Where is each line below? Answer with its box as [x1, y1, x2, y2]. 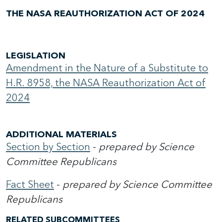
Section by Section [6, 140, 90, 154]
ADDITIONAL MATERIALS [6, 128, 117, 141]
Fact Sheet [6, 178, 54, 191]
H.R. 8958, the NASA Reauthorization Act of [6, 76, 206, 90]
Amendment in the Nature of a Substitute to [6, 61, 208, 75]
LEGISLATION [6, 50, 65, 62]
